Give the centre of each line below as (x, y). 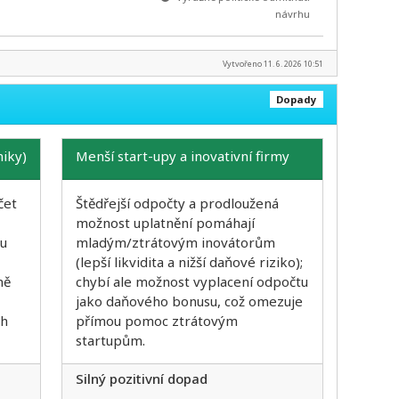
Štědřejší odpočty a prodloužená (177, 203)
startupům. (110, 340)
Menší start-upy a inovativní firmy (182, 155)
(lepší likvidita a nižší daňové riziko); (189, 261)
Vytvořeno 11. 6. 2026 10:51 (273, 63)
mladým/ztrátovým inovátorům (175, 242)
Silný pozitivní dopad (141, 379)
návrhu (292, 14)
